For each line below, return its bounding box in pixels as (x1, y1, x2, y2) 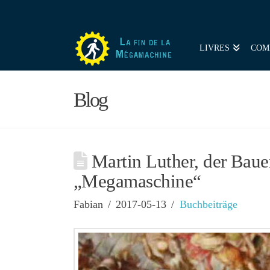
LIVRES (199, 43, 230, 52)
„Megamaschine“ (74, 171, 201, 192)
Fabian (74, 198, 103, 210)
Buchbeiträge (179, 198, 237, 210)
